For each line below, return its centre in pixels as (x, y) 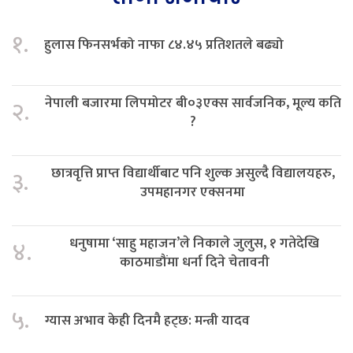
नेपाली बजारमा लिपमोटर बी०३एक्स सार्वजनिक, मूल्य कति (193, 102)
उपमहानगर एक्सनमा (193, 191)
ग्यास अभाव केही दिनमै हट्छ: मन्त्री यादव (147, 320)
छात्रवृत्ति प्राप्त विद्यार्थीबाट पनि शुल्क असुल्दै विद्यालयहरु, (193, 173)
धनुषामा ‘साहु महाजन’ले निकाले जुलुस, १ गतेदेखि (194, 243)
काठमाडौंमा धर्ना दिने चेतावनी (194, 262)
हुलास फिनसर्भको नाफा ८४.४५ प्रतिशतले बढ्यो (164, 44)
